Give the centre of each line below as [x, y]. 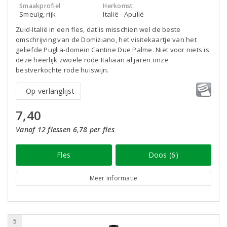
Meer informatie [113, 178]
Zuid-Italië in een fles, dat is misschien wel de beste [98, 29]
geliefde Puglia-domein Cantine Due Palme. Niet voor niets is [112, 50]
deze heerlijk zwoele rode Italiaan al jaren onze [92, 60]
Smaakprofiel [40, 6]
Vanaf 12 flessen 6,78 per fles [65, 129]
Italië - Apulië [124, 14]
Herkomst [118, 6]
